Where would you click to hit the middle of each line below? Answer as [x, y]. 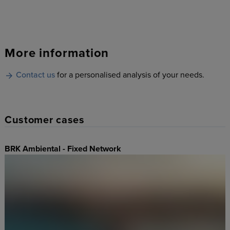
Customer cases [44, 120]
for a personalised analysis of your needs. [130, 75]
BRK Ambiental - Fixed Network [63, 149]
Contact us [36, 75]
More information [57, 53]
